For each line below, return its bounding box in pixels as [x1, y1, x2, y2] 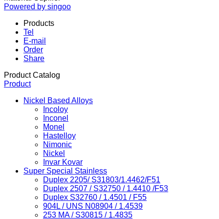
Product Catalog [4, 71, 60, 79]
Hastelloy [43, 131, 76, 140]
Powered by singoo [4, 2, 71, 11]
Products [23, 19, 54, 27]
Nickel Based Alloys [23, 96, 93, 105]
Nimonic [43, 140, 72, 149]
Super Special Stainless [23, 167, 107, 175]
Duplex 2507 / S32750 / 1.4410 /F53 [43, 184, 168, 193]
